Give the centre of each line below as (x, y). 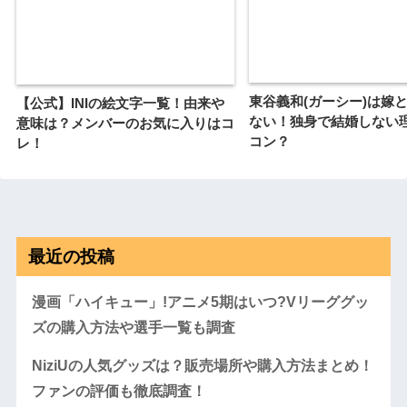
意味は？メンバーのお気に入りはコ (125, 124)
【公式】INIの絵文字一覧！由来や (120, 104)
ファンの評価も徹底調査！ (119, 391)
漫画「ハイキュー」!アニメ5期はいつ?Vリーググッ (200, 302)
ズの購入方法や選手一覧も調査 (133, 327)
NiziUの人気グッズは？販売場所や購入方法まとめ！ (202, 365)
